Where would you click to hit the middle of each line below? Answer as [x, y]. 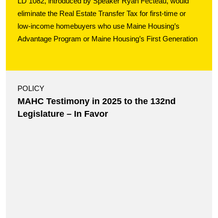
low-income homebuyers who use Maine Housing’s [99, 26]
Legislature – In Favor [63, 114]
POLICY [31, 89]
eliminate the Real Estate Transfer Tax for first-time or [102, 14]
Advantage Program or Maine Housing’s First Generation [108, 39]
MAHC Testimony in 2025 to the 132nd [97, 101]
